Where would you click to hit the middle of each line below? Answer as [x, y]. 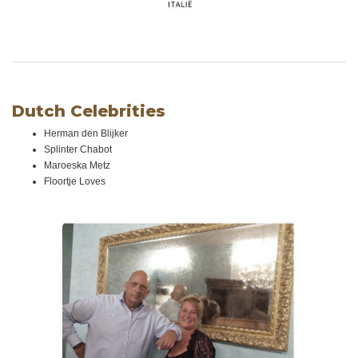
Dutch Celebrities [89, 111]
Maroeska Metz [77, 165]
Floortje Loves [75, 181]
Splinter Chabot [78, 149]
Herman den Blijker [86, 133]
